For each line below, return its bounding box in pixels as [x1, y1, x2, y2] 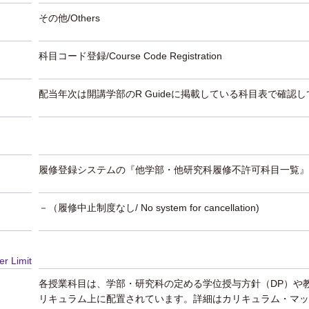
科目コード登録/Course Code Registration [39, 50, 222, 61]
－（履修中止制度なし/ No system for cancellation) [39, 202, 259, 213]
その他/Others [39, 12, 100, 23]
